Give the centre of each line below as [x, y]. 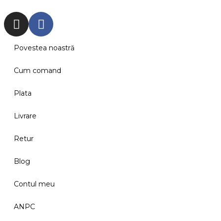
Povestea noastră [44, 48]
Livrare [25, 116]
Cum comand [37, 71]
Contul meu [34, 184]
